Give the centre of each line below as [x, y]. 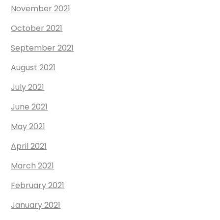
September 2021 [42, 48]
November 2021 [41, 9]
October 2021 [37, 28]
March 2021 [33, 166]
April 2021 [29, 146]
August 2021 [33, 68]
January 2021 [36, 205]
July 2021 [28, 87]
